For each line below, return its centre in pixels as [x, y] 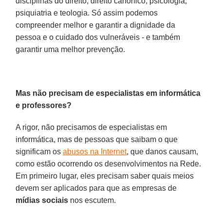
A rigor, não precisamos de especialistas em [91, 127]
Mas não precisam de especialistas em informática [108, 93]
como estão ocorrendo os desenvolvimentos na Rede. [109, 163]
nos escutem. [92, 200]
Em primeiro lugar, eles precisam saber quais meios [105, 176]
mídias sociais [42, 200]
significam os [39, 151]
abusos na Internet [95, 151]
